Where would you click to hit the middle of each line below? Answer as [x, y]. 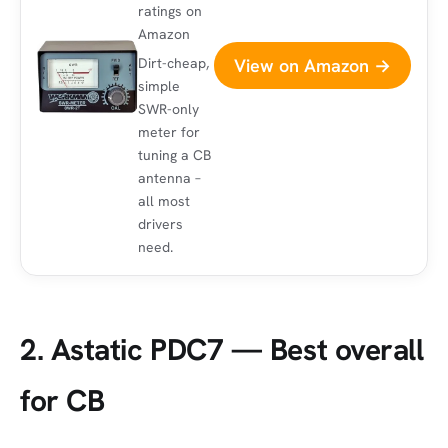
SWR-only [168, 108]
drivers [160, 223]
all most [164, 200]
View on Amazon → [312, 65]
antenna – [169, 177]
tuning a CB [174, 154]
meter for [169, 131]
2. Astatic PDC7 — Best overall [222, 349]
